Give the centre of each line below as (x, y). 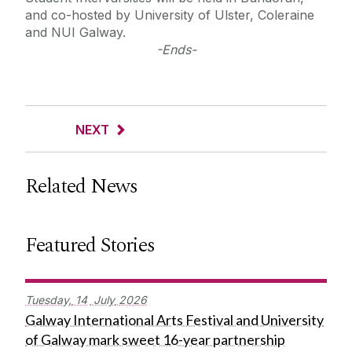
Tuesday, (48, 300)
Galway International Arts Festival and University (174, 320)
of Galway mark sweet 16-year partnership (155, 340)
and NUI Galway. (75, 33)
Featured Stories (90, 246)
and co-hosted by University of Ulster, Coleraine (170, 15)
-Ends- (176, 50)
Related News (81, 187)
